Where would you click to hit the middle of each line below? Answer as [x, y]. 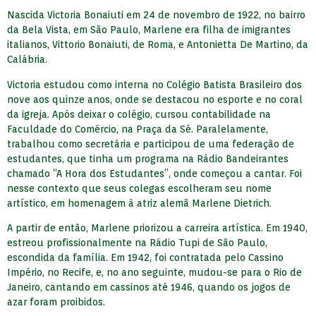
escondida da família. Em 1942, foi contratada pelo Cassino [145, 258]
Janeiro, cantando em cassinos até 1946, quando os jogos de [149, 287]
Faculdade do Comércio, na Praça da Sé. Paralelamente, [138, 129]
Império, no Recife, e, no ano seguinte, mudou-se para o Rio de [154, 273]
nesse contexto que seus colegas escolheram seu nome [139, 188]
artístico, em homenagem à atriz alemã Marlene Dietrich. [139, 203]
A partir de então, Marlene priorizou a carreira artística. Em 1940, [157, 228]
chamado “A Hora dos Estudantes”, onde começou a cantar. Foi [154, 173]
